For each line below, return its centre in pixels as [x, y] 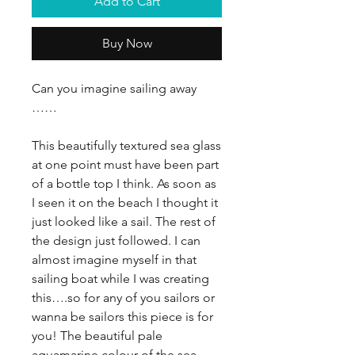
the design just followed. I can [116, 240]
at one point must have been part [125, 164]
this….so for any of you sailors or [123, 298]
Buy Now [127, 43]
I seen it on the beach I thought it [125, 202]
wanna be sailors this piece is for [122, 317]
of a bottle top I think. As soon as [124, 183]
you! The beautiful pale [97, 336]
